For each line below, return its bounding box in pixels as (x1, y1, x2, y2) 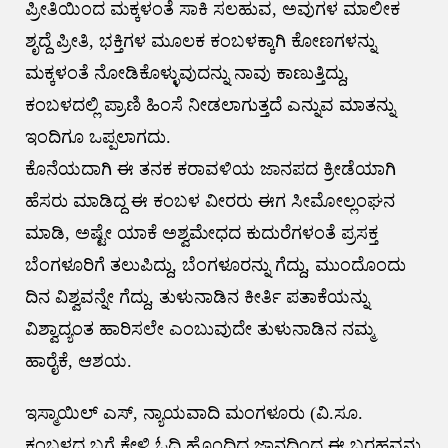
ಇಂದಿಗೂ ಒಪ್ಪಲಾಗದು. (24, 126, 171, 147)
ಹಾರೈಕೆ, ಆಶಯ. (24, 350, 132, 371)
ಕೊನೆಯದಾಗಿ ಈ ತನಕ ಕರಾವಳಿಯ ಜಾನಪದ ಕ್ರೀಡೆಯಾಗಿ (24, 158, 396, 179)
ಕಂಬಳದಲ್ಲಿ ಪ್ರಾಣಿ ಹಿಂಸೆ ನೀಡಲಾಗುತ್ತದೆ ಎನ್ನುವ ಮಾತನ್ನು (24, 94, 395, 115)
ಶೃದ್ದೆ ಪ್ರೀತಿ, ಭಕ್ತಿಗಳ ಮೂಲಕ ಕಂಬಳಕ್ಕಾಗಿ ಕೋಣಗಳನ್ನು (24, 30, 376, 51)
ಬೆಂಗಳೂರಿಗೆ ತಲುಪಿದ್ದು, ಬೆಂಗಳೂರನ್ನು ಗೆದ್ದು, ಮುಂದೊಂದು (24, 254, 406, 275)
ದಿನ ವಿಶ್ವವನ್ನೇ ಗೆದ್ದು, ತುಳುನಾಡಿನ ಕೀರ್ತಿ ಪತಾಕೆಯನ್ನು (24, 286, 369, 307)
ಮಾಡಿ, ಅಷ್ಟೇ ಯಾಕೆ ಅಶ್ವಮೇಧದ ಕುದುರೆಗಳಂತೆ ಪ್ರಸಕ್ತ (24, 222, 378, 243)
